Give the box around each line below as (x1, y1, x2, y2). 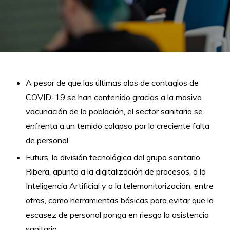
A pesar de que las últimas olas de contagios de (26, 78, 199, 88)
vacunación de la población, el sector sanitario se (26, 106, 203, 117)
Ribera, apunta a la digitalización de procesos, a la (26, 166, 206, 177)
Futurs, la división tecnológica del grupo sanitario (26, 152, 200, 162)
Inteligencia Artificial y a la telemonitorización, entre (26, 181, 214, 191)
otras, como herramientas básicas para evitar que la (26, 195, 214, 205)
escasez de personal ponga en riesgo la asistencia (26, 209, 209, 220)
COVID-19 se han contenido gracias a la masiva (26, 92, 202, 102)
